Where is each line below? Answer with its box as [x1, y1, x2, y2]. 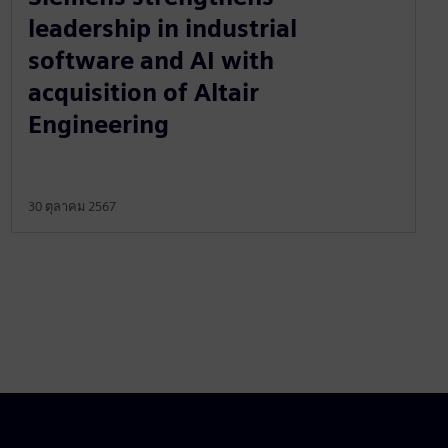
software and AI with [27, 45, 274, 75]
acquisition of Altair [27, 77, 259, 107]
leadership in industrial [27, 13, 297, 43]
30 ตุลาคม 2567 [27, 198, 116, 214]
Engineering [27, 109, 169, 139]
